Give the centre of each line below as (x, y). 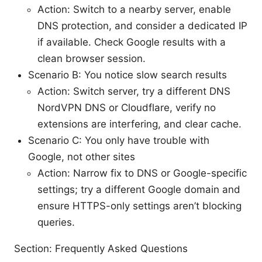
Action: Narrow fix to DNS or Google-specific (142, 173)
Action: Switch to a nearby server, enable (134, 9)
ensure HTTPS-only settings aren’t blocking (139, 206)
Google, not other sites (82, 156)
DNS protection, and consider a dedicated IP (142, 25)
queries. (56, 222)
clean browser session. (92, 58)
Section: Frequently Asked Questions (101, 248)
